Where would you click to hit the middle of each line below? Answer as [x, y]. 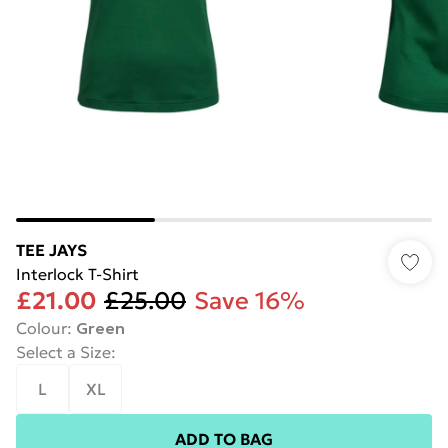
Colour [41, 328]
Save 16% [249, 301]
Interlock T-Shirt [77, 274]
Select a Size [63, 352]
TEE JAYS [51, 250]
